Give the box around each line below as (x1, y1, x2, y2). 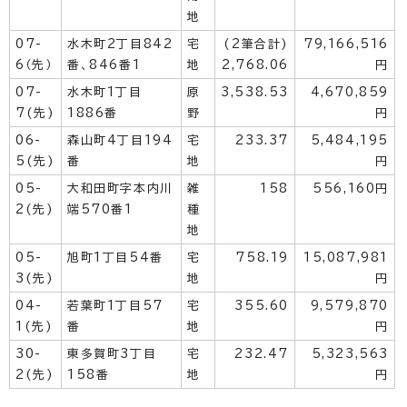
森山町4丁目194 (67, 134, 174, 146)
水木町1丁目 (67, 86, 143, 98)
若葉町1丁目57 (67, 300, 164, 312)
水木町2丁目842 (67, 38, 174, 50)
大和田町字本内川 (67, 183, 174, 194)
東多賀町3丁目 (67, 348, 157, 360)
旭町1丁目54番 (67, 252, 164, 263)
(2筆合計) (223, 38, 289, 50)
